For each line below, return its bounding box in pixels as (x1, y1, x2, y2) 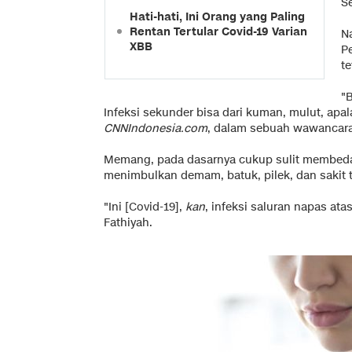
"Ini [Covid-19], (104, 199, 185, 214)
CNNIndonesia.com (104, 120, 207, 136)
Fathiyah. (104, 214, 152, 230)
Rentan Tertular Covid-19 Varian (130, 24, 307, 39)
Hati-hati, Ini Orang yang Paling (130, 9, 305, 24)
